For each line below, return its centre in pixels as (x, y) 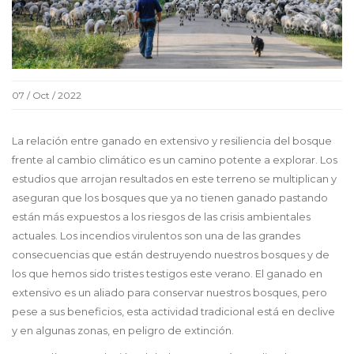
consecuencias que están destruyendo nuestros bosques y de (171, 255)
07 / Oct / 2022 (47, 96)
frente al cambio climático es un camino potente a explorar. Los (175, 160)
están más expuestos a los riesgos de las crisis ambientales (161, 217)
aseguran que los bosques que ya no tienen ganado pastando (170, 198)
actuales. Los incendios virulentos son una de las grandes (156, 236)
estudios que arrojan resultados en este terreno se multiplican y (174, 179)
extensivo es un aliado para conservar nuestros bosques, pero (169, 293)
